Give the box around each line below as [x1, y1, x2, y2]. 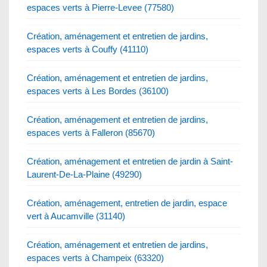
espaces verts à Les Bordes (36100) [27, 85, 169, 96]
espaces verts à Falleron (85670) [27, 127, 155, 138]
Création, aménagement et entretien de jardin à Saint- [27, 156, 233, 166]
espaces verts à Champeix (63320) [27, 252, 164, 263]
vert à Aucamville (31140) [27, 210, 125, 221]
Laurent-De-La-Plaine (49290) [27, 169, 142, 179]
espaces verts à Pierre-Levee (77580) [27, 2, 174, 13]
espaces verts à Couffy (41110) [27, 44, 148, 54]
